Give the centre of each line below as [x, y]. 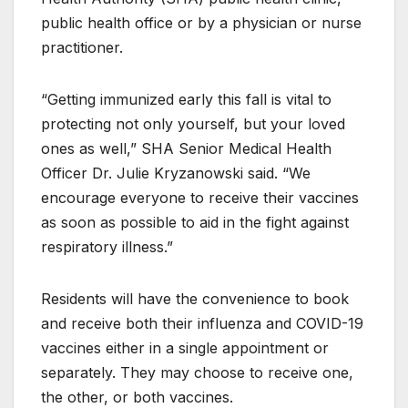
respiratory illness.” [107, 246]
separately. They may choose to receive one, [197, 372]
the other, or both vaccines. [137, 397]
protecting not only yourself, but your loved [193, 123]
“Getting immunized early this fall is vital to [186, 99]
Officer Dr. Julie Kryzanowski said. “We [176, 173]
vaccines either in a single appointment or [185, 347]
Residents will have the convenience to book [195, 298]
